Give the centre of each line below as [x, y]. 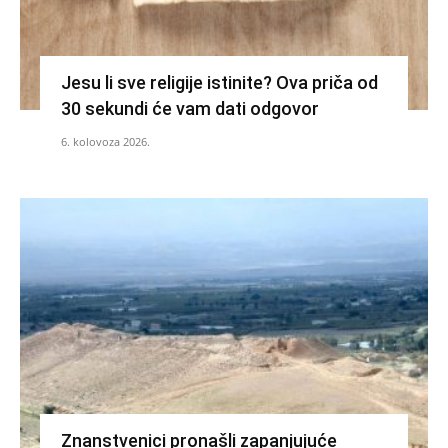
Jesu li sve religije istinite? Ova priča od [219, 83]
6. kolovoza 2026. [105, 142]
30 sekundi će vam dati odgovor [189, 109]
